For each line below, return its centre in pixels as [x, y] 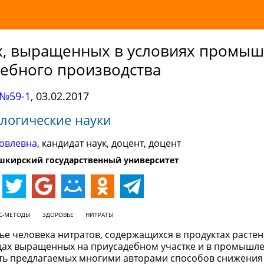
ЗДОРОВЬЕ [58, 214]
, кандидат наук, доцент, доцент [109, 143]
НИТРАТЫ [100, 214]
